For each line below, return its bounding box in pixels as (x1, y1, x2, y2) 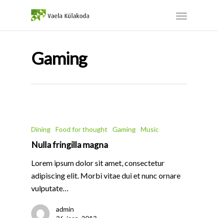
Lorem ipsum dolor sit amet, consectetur (31, 158, 164, 167)
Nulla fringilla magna (31, 140, 108, 150)
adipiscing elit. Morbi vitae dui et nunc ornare (31, 171, 181, 180)
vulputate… (31, 183, 69, 193)
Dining (31, 125, 51, 133)
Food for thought (55, 125, 108, 133)
